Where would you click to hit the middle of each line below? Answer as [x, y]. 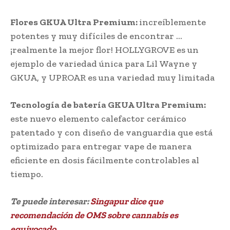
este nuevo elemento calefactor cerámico [98, 118]
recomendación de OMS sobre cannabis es [94, 215]
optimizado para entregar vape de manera [101, 146]
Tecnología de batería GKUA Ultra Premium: [108, 104]
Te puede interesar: [50, 201]
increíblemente [172, 22]
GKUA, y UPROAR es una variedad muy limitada [112, 77]
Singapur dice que [127, 201]
